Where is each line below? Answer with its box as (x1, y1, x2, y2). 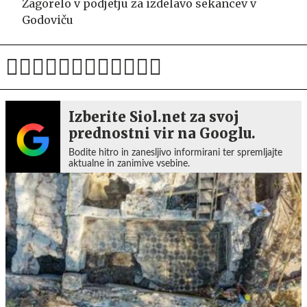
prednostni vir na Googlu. (69, 124, 256, 142)
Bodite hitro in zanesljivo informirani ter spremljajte (69, 147, 282, 158)
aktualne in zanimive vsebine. (69, 158, 190, 169)
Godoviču (22, 12, 73, 27)
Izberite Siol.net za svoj (69, 108, 239, 125)
